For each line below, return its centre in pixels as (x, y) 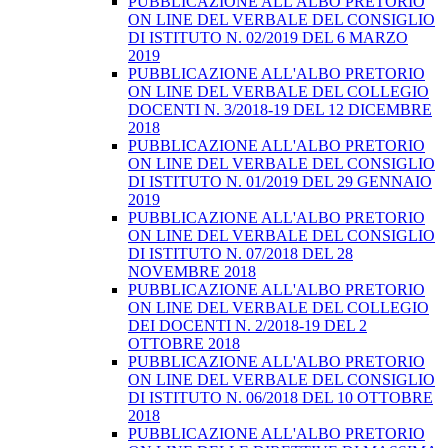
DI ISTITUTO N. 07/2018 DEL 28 (240, 254)
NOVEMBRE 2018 (192, 272)
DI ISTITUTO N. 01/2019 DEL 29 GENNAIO (280, 182)
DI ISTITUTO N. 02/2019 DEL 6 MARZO (268, 38)
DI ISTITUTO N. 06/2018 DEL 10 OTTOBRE (280, 398)
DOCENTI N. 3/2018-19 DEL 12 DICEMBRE (280, 110)
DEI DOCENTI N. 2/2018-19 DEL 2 (247, 326)
